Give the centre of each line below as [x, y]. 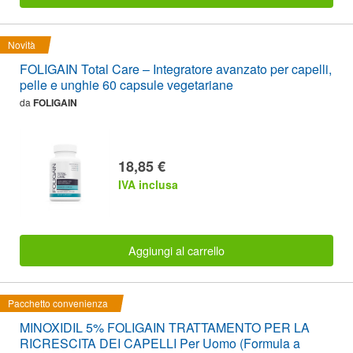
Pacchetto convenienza [58, 303]
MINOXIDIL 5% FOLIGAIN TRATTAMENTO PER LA [165, 328]
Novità [22, 45]
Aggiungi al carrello [176, 251]
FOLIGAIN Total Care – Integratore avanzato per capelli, [176, 69]
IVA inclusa [148, 184]
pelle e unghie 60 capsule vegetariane [126, 85]
